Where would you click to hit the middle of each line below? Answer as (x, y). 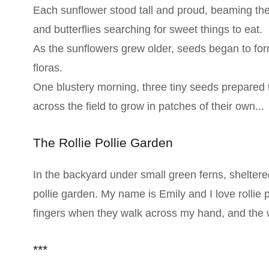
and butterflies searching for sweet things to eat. (147, 29)
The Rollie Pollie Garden (103, 143)
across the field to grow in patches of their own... (148, 106)
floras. (47, 68)
